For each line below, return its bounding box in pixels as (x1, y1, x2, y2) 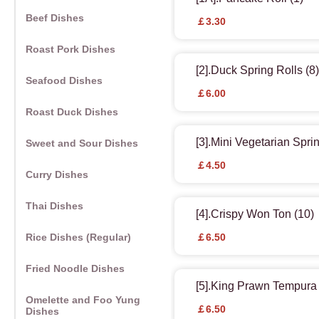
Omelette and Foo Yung (26, 294, 140, 306)
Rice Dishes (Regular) (26, 231, 131, 244)
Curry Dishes (26, 169, 88, 181)
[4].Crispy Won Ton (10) (196, 208, 314, 221)
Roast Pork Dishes (26, 43, 115, 56)
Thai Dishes (26, 200, 83, 212)
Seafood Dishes (26, 75, 103, 87)
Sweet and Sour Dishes (26, 137, 138, 150)
